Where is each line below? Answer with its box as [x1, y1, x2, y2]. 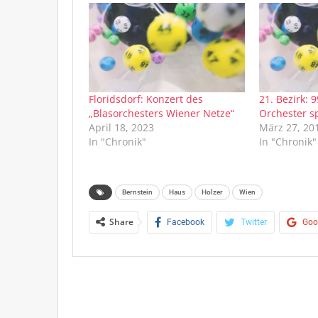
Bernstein [122, 187, 153, 196]
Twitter [241, 216, 267, 227]
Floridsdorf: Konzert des [89, 92, 203, 106]
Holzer [202, 187, 223, 196]
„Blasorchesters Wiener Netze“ [89, 106, 234, 120]
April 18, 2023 [89, 120, 154, 134]
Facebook [167, 216, 204, 227]
